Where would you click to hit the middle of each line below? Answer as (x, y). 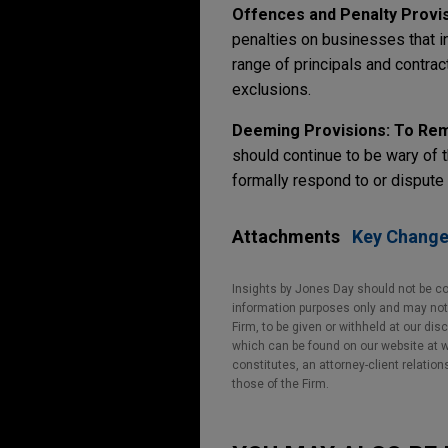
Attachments (286, 237)
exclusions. (271, 90)
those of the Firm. (280, 384)
